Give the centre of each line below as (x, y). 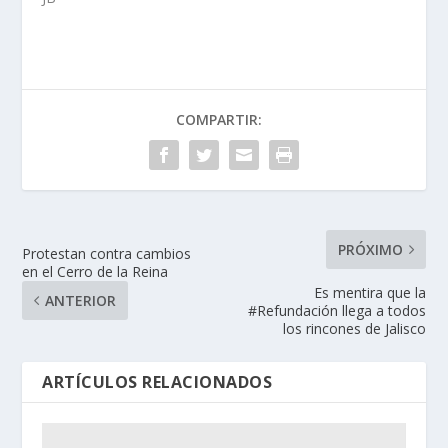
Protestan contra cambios (107, 254)
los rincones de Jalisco (354, 329)
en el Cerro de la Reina (95, 272)
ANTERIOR (81, 301)
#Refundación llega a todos (336, 311)
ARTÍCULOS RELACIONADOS (157, 382)
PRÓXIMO (370, 250)
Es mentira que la (369, 293)
